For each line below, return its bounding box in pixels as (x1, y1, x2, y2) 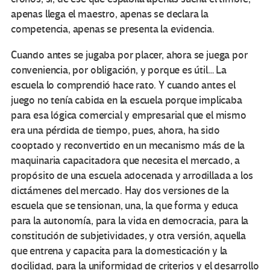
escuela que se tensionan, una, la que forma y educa (11, 199, 238, 213)
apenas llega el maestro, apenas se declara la (11, 8, 209, 21)
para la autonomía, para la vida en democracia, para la (11, 215, 249, 228)
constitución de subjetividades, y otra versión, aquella (11, 230, 246, 243)
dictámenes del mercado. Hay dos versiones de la (11, 184, 229, 198)
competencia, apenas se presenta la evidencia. (11, 23, 215, 36)
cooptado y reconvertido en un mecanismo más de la (11, 139, 245, 152)
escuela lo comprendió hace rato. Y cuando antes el (11, 79, 236, 92)
